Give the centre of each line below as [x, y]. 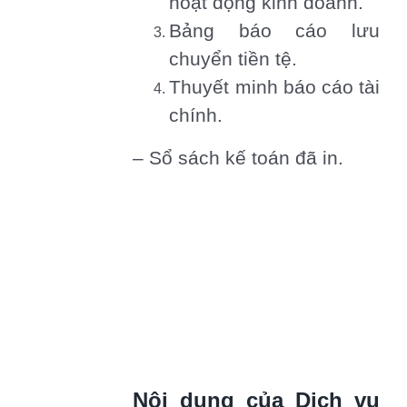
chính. [196, 116]
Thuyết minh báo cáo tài [274, 88]
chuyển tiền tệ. [233, 60]
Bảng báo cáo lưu [274, 31]
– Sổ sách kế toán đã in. [238, 159]
